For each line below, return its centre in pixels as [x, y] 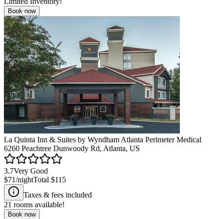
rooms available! [38, 204]
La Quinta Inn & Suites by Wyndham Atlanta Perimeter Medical [103, 139]
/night [24, 179]
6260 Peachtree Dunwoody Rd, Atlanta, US [72, 148]
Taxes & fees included [58, 195]
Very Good [31, 171]
